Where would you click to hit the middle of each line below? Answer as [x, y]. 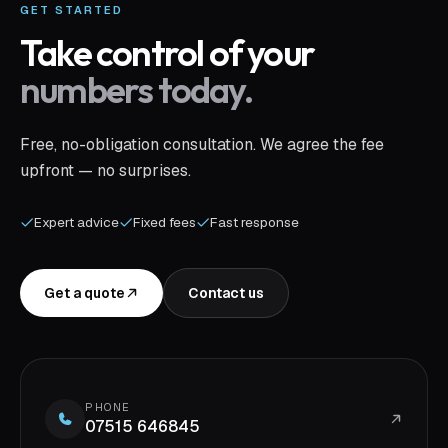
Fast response [254, 222]
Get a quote [84, 293]
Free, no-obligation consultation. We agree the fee [202, 144]
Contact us [226, 293]
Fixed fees [164, 222]
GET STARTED [71, 10]
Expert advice [76, 222]
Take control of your [167, 52]
